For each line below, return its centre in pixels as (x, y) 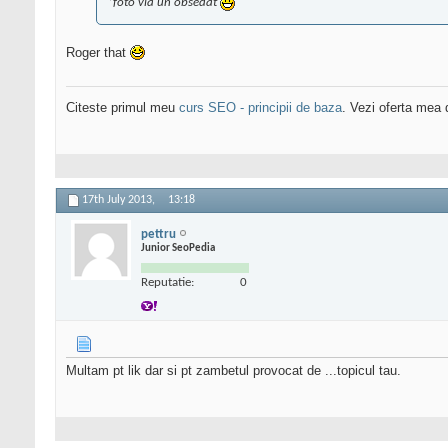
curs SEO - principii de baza (260, 108)
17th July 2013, (120, 200)
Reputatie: (167, 282)
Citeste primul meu (122, 108)
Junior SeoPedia (178, 248)
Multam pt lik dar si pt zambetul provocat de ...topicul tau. (233, 371)
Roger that (98, 53)
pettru (158, 234)
